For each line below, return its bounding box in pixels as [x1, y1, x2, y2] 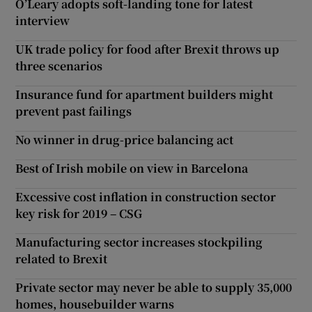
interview [15, 12, 70, 29]
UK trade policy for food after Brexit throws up [15, 40, 280, 57]
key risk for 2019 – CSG [15, 205, 143, 221]
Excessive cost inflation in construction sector [15, 188, 276, 205]
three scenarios [15, 57, 103, 74]
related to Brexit [15, 250, 108, 267]
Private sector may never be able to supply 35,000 [15, 279, 292, 295]
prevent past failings [15, 102, 132, 119]
